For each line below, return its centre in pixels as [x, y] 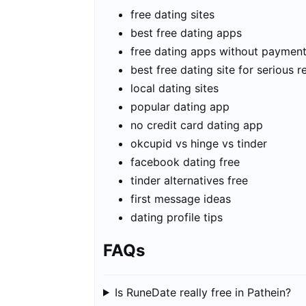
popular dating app [180, 106]
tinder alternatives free [189, 180]
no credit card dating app [197, 125]
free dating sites [172, 14]
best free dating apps [186, 32]
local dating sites [175, 88]
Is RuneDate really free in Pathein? [203, 292]
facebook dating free [185, 162]
